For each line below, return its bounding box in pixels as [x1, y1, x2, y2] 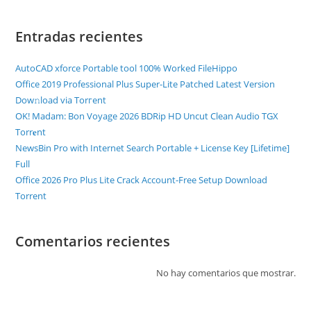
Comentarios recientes [15, 232, 171, 251]
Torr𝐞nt [15, 126, 47, 138]
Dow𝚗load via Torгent [15, 94, 107, 106]
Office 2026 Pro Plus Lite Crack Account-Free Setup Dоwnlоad [15, 174, 268, 186]
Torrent [15, 190, 47, 202]
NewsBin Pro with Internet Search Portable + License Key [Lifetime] [15, 142, 290, 154]
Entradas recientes [15, 27, 144, 46]
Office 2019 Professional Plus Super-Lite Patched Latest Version [15, 78, 276, 90]
